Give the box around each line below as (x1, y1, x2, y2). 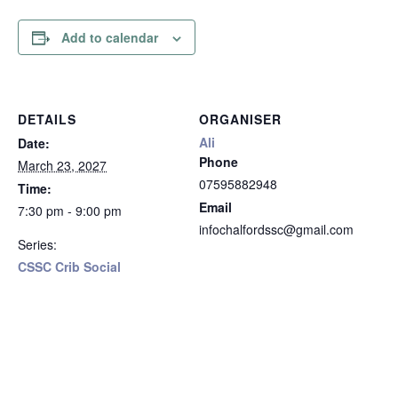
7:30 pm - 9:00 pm (18, 202, 122, 219)
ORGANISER (199, 110, 282, 128)
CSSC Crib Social (18, 258, 121, 275)
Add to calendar (61, 28, 158, 46)
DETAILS (18, 110, 76, 128)
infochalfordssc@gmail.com (199, 220, 354, 238)
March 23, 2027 (18, 156, 107, 174)
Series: (18, 235, 57, 253)
